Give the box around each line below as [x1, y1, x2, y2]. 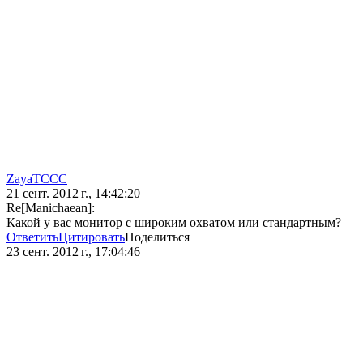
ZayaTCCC [6, 172, 67, 186]
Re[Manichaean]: [6, 201, 95, 216]
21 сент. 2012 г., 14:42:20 [6, 186, 140, 201]
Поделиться [125, 230, 190, 245]
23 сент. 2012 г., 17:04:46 [6, 245, 140, 259]
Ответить [6, 230, 58, 245]
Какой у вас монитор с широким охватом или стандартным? [6, 216, 341, 230]
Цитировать [58, 230, 125, 245]
